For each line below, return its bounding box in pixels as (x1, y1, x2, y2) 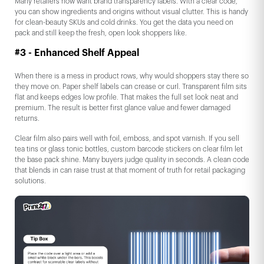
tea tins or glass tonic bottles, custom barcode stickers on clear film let (15, 146, 243, 153)
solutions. (15, 177, 46, 185)
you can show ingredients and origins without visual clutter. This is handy (15, 8, 248, 16)
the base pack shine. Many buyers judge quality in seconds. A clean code (15, 156, 249, 164)
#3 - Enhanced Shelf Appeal (15, 48, 139, 58)
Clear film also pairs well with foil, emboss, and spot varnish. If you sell (15, 135, 239, 143)
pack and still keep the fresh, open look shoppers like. (15, 29, 187, 37)
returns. (15, 115, 39, 123)
